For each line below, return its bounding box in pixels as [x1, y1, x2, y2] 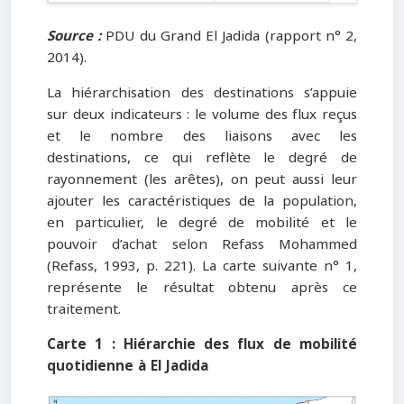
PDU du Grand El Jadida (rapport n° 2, [101, 23, 358, 49]
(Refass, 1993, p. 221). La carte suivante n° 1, [47, 253, 357, 280]
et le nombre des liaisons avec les [47, 124, 357, 150]
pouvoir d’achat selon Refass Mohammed [47, 232, 357, 258]
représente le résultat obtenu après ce [47, 275, 357, 301]
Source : [47, 23, 102, 49]
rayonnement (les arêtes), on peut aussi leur [47, 167, 357, 193]
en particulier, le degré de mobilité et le [47, 210, 357, 236]
